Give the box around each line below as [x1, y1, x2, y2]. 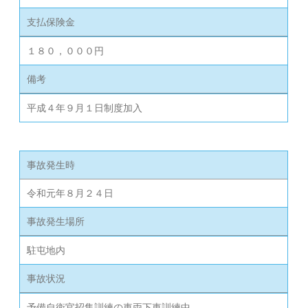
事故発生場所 [27, 215, 85, 227]
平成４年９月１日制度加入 [27, 102, 146, 113]
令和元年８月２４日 [27, 187, 114, 199]
